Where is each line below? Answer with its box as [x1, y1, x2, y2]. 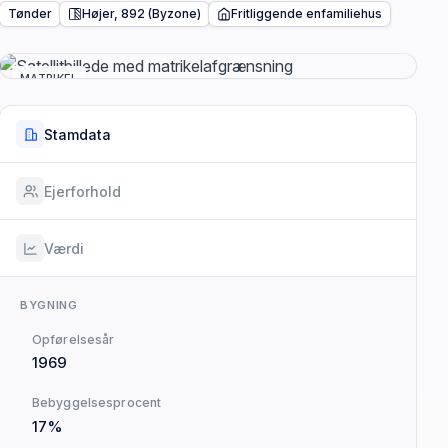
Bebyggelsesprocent [32, 395, 162, 411]
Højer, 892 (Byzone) [82, 6, 201, 22]
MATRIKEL [20, 71, 78, 86]
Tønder [8, 6, 52, 22]
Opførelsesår [32, 332, 115, 348]
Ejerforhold [44, 182, 121, 200]
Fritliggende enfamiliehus [231, 6, 382, 22]
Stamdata [44, 125, 111, 143]
